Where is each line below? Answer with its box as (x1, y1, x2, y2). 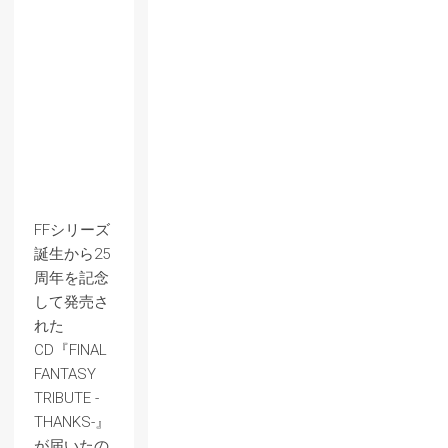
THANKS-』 (34, 413, 110, 431)
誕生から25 (34, 245, 110, 263)
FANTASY (34, 365, 96, 383)
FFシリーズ (34, 221, 110, 239)
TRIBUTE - (34, 389, 99, 407)
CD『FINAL (34, 341, 107, 359)
